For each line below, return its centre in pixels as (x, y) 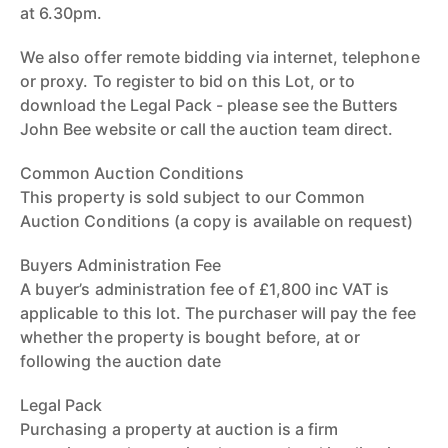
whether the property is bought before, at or (190, 337)
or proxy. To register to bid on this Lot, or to (188, 81)
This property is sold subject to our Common (193, 197)
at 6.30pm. (61, 13)
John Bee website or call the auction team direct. (207, 129)
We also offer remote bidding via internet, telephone (220, 57)
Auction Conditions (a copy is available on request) (217, 221)
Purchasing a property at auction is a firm (179, 429)
